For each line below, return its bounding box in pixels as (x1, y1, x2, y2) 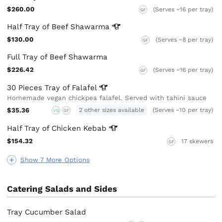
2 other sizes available (79, 106, 145, 113)
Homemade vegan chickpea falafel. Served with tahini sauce (7, 94, 207, 102)
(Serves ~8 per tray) (156, 36, 214, 44)
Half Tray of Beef (7, 22, 71, 32)
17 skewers (181, 138, 214, 145)
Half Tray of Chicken (7, 124, 84, 133)
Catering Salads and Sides (7, 184, 117, 194)
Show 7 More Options (20, 156, 90, 164)
